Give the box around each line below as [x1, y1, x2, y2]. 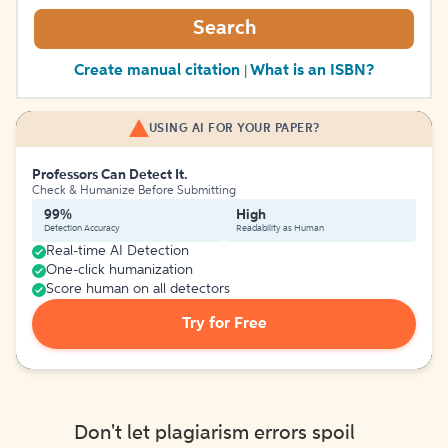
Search [192, 19, 256, 39]
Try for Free [181, 316, 267, 332]
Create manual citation [73, 63, 240, 79]
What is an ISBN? [250, 63, 375, 79]
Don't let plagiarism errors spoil [74, 424, 355, 444]
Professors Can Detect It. [32, 168, 188, 182]
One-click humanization [46, 263, 193, 277]
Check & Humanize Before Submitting [32, 185, 236, 197]
